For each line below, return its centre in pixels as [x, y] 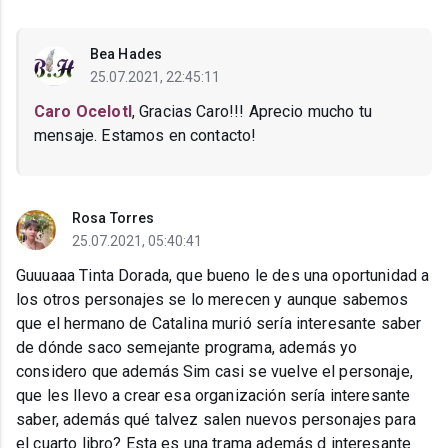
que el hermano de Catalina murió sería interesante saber [219, 324]
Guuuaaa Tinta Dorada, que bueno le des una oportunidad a [223, 276]
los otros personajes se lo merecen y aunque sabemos [212, 300]
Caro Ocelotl [83, 112]
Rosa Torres [113, 218]
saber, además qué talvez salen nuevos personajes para [216, 420]
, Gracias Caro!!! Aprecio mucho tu [251, 112]
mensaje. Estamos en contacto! [145, 136]
